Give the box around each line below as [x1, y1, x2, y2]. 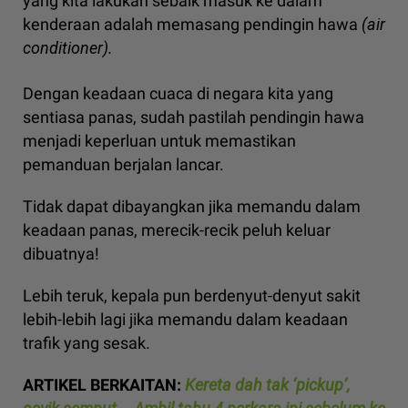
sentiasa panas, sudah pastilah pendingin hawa [23, 107, 364, 127]
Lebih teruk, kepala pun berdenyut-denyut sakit [23, 286, 361, 306]
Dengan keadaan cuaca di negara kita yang [23, 84, 333, 104]
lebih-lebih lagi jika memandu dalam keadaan [23, 310, 348, 330]
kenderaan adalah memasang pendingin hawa [23, 15, 362, 35]
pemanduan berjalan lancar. [23, 155, 224, 175]
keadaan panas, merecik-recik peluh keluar [23, 220, 331, 240]
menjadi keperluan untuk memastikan [23, 131, 296, 151]
